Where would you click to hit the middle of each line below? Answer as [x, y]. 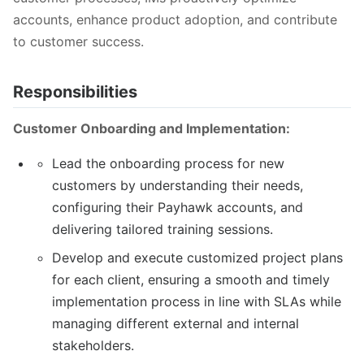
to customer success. [78, 42]
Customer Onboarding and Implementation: [152, 128]
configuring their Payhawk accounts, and [178, 207]
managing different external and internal [175, 323]
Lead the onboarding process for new [168, 163]
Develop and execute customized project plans [197, 257]
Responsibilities [75, 92]
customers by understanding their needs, [178, 185]
